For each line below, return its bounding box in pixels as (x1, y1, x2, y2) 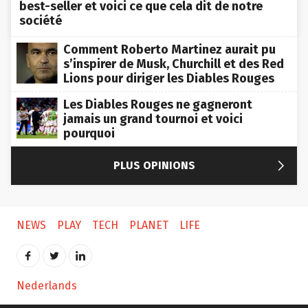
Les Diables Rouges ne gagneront (63, 96, 252, 112)
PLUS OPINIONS (113, 158, 195, 172)
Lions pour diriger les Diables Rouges (63, 70, 274, 86)
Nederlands (16, 278, 77, 292)
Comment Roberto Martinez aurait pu (63, 41, 276, 57)
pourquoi (63, 125, 115, 141)
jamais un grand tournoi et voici (63, 111, 243, 126)
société (19, 12, 62, 28)
